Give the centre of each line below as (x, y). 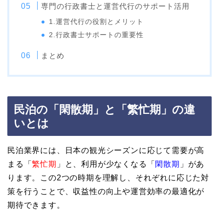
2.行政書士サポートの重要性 (97, 35)
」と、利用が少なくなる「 (106, 164)
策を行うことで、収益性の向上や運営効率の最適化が (106, 191)
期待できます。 (36, 205)
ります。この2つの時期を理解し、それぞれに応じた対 (108, 177)
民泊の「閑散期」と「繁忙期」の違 (104, 109)
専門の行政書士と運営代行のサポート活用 (116, 6)
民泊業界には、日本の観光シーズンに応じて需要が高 (106, 150)
